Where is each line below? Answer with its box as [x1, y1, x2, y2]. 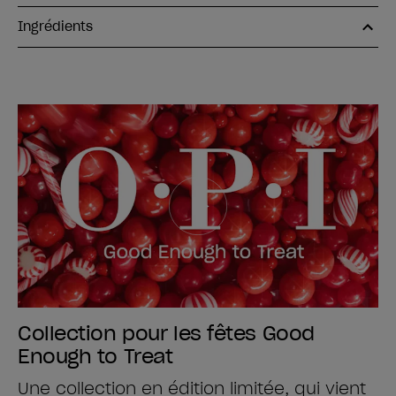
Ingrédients [18, 19, 93, 34]
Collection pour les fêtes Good [18, 320, 315, 346]
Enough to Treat [18, 343, 173, 369]
